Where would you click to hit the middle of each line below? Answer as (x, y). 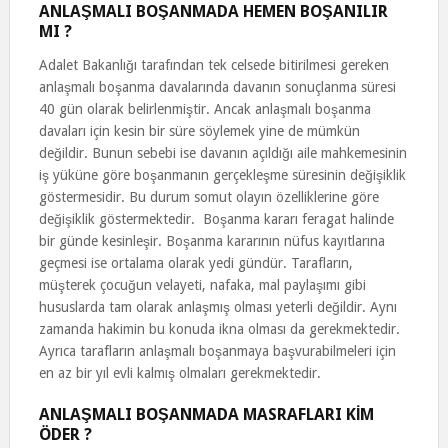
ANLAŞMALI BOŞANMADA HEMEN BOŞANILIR (213, 11)
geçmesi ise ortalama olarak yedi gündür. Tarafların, (195, 263)
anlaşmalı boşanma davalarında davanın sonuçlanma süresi (217, 87)
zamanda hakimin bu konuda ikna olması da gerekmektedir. (219, 329)
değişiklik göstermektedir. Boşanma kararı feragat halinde (216, 219)
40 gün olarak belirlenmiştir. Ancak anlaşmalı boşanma (204, 109)
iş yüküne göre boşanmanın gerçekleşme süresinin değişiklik (222, 175)
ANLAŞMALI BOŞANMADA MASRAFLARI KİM (206, 414)
